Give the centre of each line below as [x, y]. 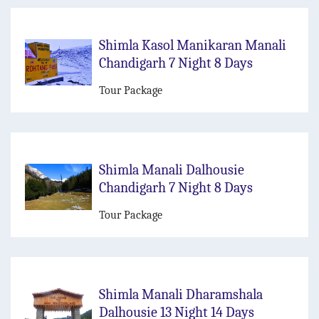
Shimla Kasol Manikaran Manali [193, 46]
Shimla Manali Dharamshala [181, 295]
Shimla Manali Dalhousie [172, 170]
